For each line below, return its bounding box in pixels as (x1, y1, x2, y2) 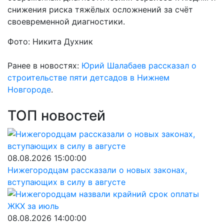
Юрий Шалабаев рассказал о (81, 60, 196, 70)
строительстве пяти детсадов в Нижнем (7, 72, 169, 82)
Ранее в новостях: (7, 60, 81, 70)
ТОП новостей (7, 107, 105, 124)
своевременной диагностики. (7, 16, 125, 26)
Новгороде (7, 84, 51, 94)
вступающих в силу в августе (7, 177, 125, 187)
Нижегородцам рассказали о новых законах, (7, 165, 187, 175)
